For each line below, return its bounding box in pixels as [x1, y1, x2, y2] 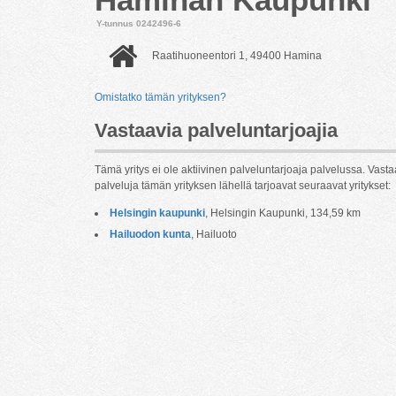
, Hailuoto [191, 228, 237, 240]
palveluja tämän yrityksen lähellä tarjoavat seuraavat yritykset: [95, 179, 391, 192]
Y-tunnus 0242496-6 [96, 19, 181, 28]
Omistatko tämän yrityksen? [95, 91, 226, 103]
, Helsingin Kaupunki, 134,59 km [205, 207, 361, 219]
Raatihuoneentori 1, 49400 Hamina [152, 49, 322, 62]
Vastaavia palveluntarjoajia [95, 119, 338, 141]
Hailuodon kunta [110, 228, 191, 240]
